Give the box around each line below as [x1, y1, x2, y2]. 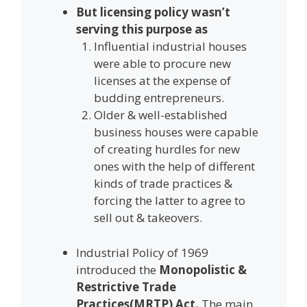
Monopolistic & [156, 261, 247, 278]
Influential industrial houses [93, 38, 247, 55]
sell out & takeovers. [93, 210, 202, 226]
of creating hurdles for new [93, 141, 240, 158]
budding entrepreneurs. [93, 90, 227, 106]
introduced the [76, 261, 156, 278]
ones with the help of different [93, 158, 255, 175]
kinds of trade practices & [93, 175, 232, 192]
